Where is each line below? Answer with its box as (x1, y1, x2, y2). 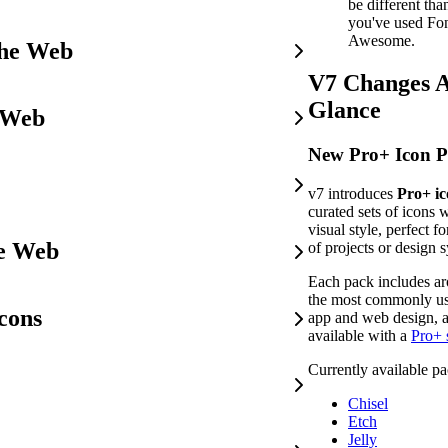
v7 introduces (308, 185, 397, 203)
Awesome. (348, 32, 415, 50)
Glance (308, 97, 381, 124)
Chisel (348, 395, 388, 413)
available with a (308, 327, 411, 345)
